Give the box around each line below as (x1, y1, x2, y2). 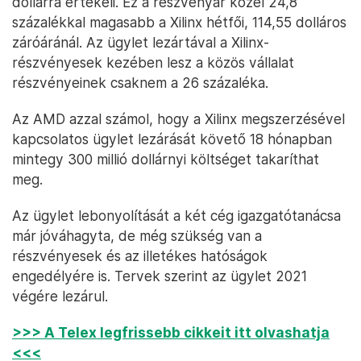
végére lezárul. (12, 288, 108, 305)
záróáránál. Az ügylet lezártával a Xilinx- (12, 34, 269, 51)
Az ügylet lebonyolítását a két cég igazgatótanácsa (12, 207, 341, 224)
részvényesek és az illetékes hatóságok (12, 247, 268, 264)
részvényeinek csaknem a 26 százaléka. (12, 74, 268, 91)
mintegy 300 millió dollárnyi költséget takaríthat (12, 151, 319, 168)
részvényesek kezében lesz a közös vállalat (12, 54, 294, 71)
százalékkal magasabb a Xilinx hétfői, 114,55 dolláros (12, 14, 346, 31)
